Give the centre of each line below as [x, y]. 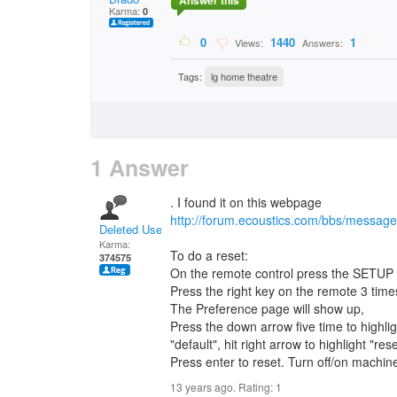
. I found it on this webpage [246, 202]
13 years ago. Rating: [223, 387]
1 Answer [140, 167]
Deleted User [132, 229]
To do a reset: [209, 255]
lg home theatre [244, 77]
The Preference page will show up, [267, 308]
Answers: [323, 43]
